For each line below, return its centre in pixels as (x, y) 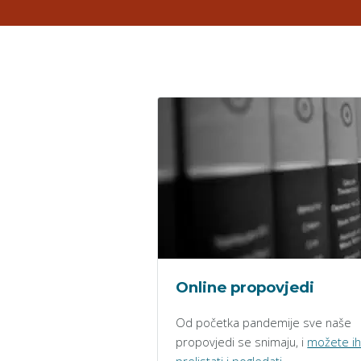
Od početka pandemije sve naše (264, 323)
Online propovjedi (245, 287)
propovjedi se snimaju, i (242, 342)
